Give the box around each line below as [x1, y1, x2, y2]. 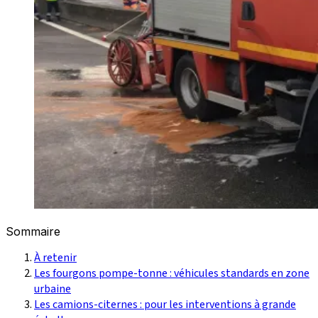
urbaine [34, 280, 71, 297]
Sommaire [6, 224, 60, 238]
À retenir [34, 249, 77, 265]
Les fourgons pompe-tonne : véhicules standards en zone [34, 265, 309, 281]
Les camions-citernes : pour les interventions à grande [34, 296, 296, 312]
